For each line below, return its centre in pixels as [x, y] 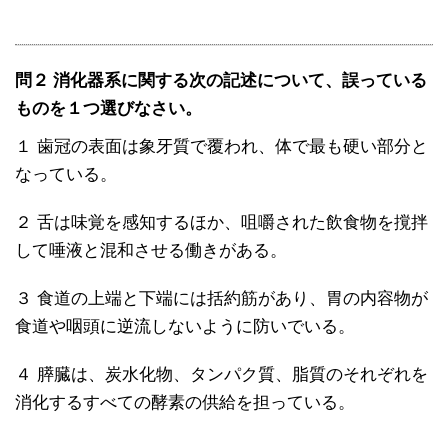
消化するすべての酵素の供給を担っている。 [185, 402]
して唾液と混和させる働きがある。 [151, 250]
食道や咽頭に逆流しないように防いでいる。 [185, 326]
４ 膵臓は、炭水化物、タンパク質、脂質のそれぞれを [221, 374]
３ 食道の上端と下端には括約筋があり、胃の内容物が [221, 298]
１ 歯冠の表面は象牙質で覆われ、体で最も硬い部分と [221, 146]
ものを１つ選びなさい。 [108, 108]
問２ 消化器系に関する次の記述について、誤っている [221, 80]
